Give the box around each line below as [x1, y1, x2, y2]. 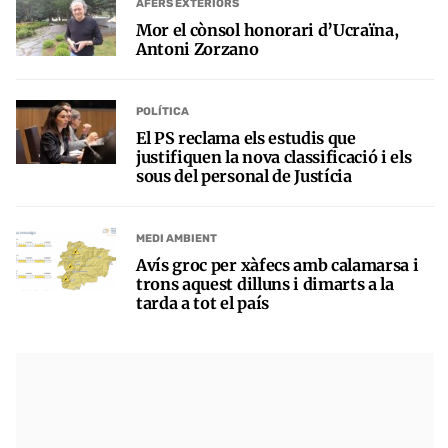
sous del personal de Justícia [136, 165, 352, 186]
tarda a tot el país [136, 292, 269, 313]
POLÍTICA [136, 105, 189, 119]
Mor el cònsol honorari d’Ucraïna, [136, 19, 399, 40]
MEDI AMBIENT [136, 232, 217, 246]
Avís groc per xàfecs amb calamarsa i [136, 254, 419, 275]
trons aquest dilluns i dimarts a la [136, 273, 394, 294]
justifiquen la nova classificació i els [136, 146, 412, 167]
